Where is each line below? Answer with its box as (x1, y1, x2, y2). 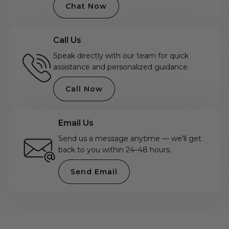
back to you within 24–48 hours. (58, 145, 171, 155)
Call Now (65, 84, 103, 94)
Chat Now (65, 2, 107, 11)
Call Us (53, 35, 81, 45)
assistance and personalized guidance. (53, 62, 189, 72)
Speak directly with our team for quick (53, 51, 189, 61)
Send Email (71, 167, 118, 177)
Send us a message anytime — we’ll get (58, 134, 201, 144)
